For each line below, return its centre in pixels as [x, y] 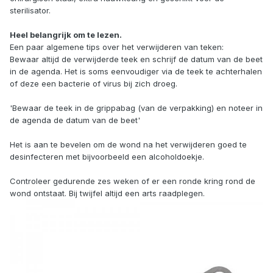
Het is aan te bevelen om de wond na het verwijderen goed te [128, 145]
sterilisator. [30, 11]
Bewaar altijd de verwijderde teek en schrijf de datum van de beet [136, 59]
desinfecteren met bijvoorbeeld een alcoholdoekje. [107, 157]
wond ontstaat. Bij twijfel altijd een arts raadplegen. [107, 193]
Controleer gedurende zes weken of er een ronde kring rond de [133, 181]
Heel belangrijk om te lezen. [66, 35]
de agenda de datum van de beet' [75, 120]
